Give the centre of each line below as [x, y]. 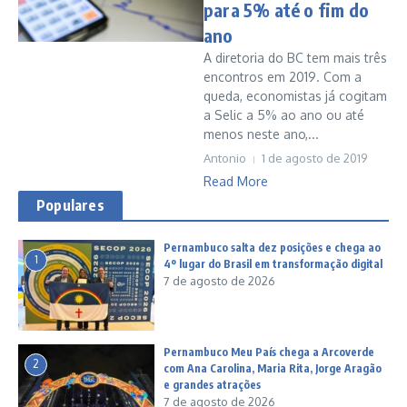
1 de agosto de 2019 [314, 158]
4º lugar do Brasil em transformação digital [273, 264]
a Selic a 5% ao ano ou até [284, 115]
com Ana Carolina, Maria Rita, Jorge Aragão [273, 368]
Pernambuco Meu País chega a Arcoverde [269, 352]
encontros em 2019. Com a [283, 77]
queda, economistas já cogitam [295, 96]
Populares [70, 205]
